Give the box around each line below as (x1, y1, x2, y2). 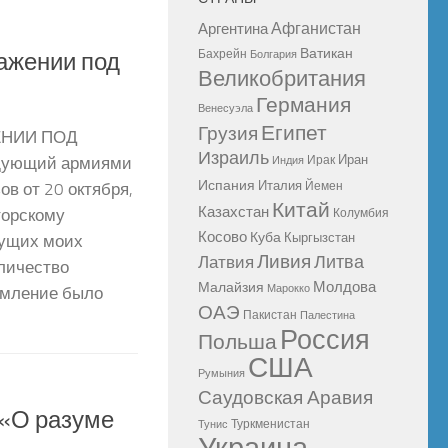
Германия (256, 92, 351, 117)
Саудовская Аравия (198, 386, 373, 409)
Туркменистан (231, 416, 310, 431)
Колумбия (333, 205, 389, 220)
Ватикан (300, 44, 353, 62)
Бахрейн (198, 46, 247, 61)
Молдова (313, 277, 376, 296)
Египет (261, 120, 327, 145)
